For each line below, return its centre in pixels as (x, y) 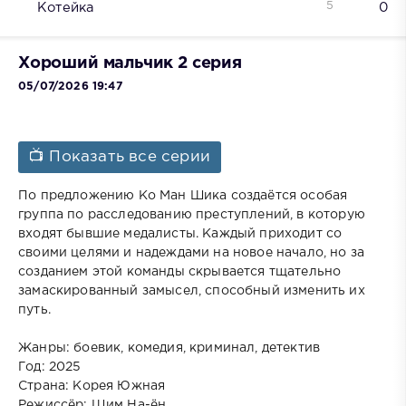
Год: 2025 (50, 367)
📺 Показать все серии (120, 158)
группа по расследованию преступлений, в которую (192, 215)
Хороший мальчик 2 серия (130, 63)
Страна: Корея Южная (92, 387)
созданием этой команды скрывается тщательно (180, 272)
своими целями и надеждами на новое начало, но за (192, 253)
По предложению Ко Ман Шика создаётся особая (183, 196)
